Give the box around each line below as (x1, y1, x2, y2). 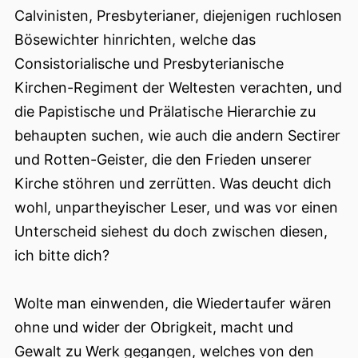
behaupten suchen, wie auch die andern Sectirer (14, 127, 340, 145)
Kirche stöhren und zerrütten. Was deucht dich (14, 175, 332, 193)
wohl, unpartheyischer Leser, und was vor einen (14, 199, 338, 217)
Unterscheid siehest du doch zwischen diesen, (14, 223, 328, 241)
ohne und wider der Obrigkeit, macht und (14, 319, 293, 336)
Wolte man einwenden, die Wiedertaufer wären (14, 295, 332, 312)
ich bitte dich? (14, 247, 109, 265)
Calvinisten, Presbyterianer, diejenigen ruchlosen (14, 7, 342, 25)
